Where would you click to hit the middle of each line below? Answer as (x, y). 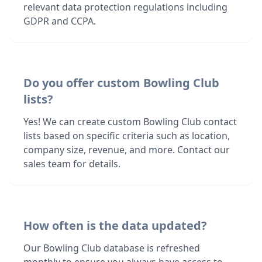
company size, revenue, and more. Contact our (127, 150)
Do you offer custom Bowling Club (121, 83)
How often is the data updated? (115, 225)
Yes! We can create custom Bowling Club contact (130, 122)
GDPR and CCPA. (60, 21)
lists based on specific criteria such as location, (127, 136)
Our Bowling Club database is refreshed (112, 248)
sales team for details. (72, 164)
